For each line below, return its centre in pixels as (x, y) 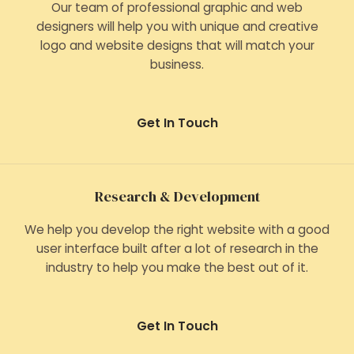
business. (177, 64)
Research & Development (177, 196)
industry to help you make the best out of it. (177, 267)
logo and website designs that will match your (177, 45)
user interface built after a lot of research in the (177, 249)
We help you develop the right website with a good (177, 230)
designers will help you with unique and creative (177, 26)
